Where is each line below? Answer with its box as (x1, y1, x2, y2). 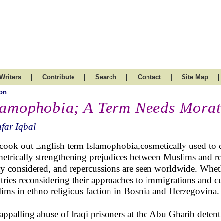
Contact (137, 74, 161, 81)
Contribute (42, 74, 74, 81)
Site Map (182, 74, 208, 81)
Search (95, 74, 116, 81)
